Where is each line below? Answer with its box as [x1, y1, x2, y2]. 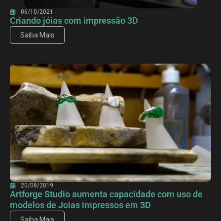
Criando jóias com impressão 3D [10, 15, 138, 26]
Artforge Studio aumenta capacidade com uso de [10, 189, 203, 200]
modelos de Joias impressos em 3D [10, 200, 151, 211]
